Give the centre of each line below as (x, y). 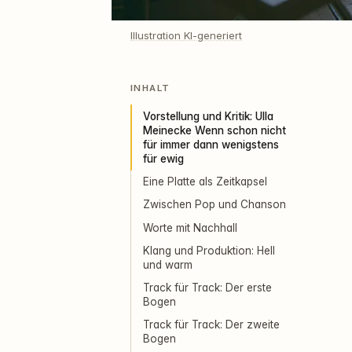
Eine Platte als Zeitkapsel (205, 182)
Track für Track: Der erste (208, 288)
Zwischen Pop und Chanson (215, 205)
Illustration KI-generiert (186, 35)
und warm (168, 264)
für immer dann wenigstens (211, 145)
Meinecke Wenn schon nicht (215, 131)
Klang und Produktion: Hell (209, 250)
